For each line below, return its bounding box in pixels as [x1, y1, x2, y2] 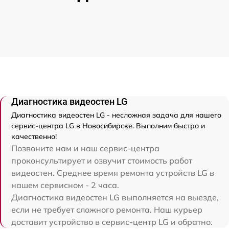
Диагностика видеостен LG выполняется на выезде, [11, 192, 219, 203]
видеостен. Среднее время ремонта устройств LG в [11, 168, 214, 178]
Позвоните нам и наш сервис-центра [11, 143, 159, 154]
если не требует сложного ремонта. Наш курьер [11, 204, 202, 215]
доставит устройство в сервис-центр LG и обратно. [11, 217, 213, 227]
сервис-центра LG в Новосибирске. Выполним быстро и [11, 121, 205, 131]
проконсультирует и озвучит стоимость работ [11, 155, 192, 166]
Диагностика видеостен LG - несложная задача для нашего [11, 110, 221, 120]
